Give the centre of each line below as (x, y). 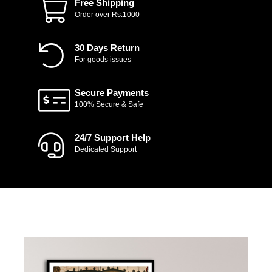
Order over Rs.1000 (107, 14)
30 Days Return (107, 47)
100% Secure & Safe (109, 104)
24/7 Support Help (113, 137)
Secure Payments (112, 92)
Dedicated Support (106, 149)
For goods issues (103, 59)
